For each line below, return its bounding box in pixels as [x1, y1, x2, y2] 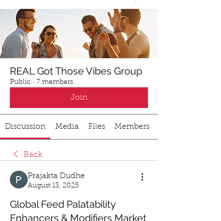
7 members [37, 79, 73, 86]
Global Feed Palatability [10, 198, 115, 210]
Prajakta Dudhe [28, 172, 85, 180]
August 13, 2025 [28, 183, 79, 189]
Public [10, 79, 31, 86]
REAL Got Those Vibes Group [10, 65, 142, 77]
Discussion [4, 123, 46, 131]
